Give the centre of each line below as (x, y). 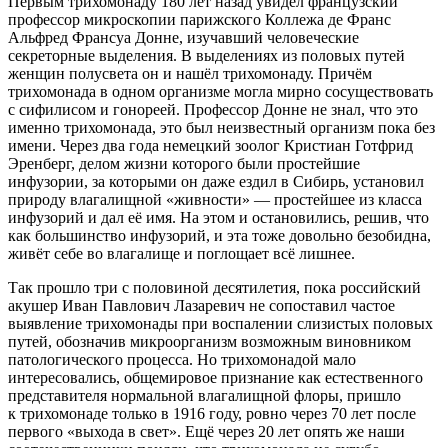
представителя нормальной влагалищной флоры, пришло (204, 395)
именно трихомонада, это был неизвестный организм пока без (221, 127)
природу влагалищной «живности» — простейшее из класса (215, 199)
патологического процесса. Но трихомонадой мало (182, 359)
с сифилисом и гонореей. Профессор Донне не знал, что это (213, 109)
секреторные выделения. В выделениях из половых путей (206, 55)
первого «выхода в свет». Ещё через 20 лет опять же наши (206, 431)
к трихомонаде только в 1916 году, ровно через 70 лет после (212, 413)
